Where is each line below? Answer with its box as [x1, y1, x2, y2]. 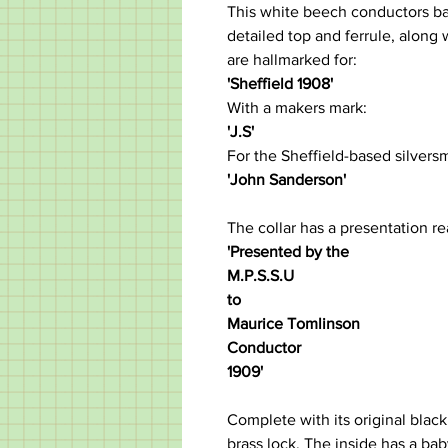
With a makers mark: [227, 99, 367, 117]
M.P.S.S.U [227, 267, 294, 285]
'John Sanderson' [227, 171, 346, 189]
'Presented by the [227, 243, 349, 261]
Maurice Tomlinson [227, 315, 360, 333]
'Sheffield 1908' [227, 75, 333, 93]
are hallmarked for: [227, 51, 357, 69]
